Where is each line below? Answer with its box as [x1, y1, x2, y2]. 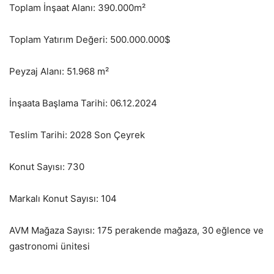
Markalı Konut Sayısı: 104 [9, 193, 117, 205]
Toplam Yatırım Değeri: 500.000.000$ [9, 34, 171, 46]
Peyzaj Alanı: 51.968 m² [9, 65, 109, 78]
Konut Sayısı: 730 [9, 161, 84, 173]
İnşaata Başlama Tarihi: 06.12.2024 [9, 97, 157, 109]
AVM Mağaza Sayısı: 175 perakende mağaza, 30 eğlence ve [9, 224, 264, 237]
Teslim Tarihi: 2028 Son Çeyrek [9, 129, 145, 141]
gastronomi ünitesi [9, 240, 90, 253]
